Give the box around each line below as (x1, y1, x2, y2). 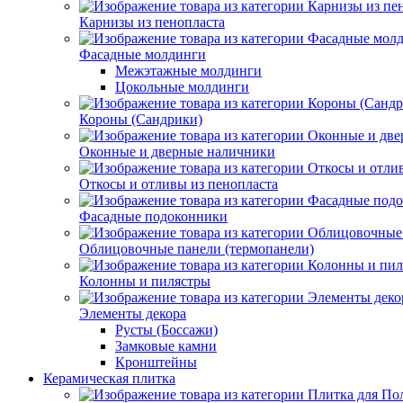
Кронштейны (115, 354, 197, 370)
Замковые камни (115, 338, 217, 354)
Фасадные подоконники (79, 209, 228, 224)
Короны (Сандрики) (79, 112, 202, 127)
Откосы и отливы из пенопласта (79, 176, 278, 192)
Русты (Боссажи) (115, 322, 218, 337)
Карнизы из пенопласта (79, 14, 225, 30)
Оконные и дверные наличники (79, 144, 275, 159)
